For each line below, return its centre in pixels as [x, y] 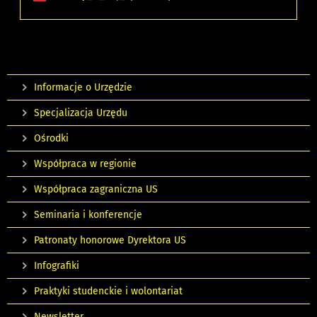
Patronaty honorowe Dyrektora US [110, 241]
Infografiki [57, 266]
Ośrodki [51, 139]
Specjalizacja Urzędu [81, 113]
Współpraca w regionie [85, 164]
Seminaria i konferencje [88, 215]
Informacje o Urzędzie [83, 88]
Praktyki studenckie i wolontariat [108, 292]
